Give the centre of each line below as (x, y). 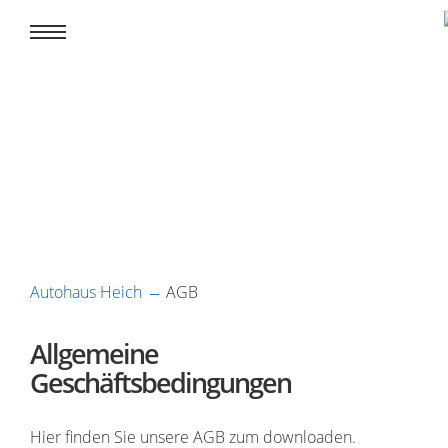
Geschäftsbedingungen (160, 382)
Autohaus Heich (86, 292)
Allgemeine (94, 353)
